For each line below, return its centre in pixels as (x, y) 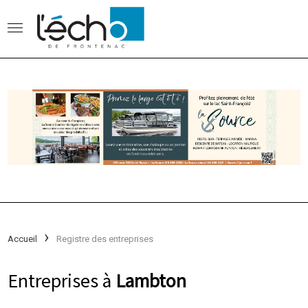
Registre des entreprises (105, 239)
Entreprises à (62, 279)
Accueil (23, 239)
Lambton (151, 279)
